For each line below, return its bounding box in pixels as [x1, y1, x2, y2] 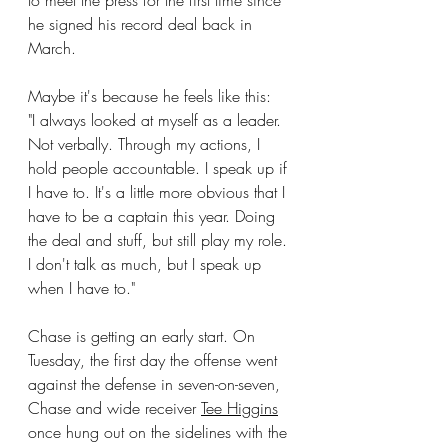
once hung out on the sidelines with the [28, 421, 292, 443]
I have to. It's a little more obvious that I [28, 181, 290, 203]
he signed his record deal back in [28, 13, 257, 35]
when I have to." [28, 277, 135, 299]
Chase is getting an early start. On [28, 325, 260, 347]
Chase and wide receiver [28, 397, 201, 419]
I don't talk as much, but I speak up [28, 253, 266, 275]
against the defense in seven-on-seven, [28, 373, 285, 395]
